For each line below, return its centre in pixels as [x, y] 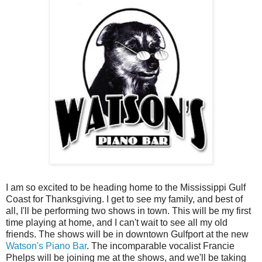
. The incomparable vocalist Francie [161, 246]
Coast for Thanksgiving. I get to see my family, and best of [124, 199]
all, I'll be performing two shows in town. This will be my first [128, 211]
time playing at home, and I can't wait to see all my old [117, 223]
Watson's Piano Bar [46, 246]
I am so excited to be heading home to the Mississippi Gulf [126, 188]
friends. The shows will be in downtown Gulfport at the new [127, 235]
